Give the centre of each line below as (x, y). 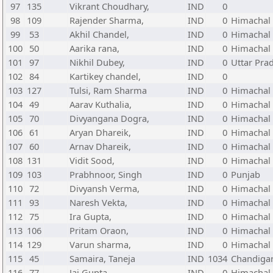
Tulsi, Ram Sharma (108, 90)
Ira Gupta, (90, 216)
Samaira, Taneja (102, 258)
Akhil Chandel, (99, 34)
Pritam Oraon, (99, 230)
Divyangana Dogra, (109, 118)
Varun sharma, (100, 244)
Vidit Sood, (92, 160)
